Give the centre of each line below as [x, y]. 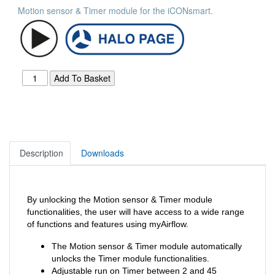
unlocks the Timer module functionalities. [130, 258]
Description [41, 153]
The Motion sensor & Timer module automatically [147, 246]
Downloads [103, 153]
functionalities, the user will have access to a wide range [136, 211]
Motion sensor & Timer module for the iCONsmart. [115, 11]
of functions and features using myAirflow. [108, 224]
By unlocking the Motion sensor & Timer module [120, 199]
